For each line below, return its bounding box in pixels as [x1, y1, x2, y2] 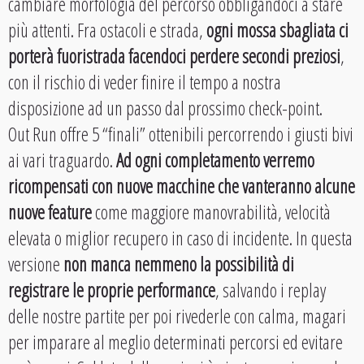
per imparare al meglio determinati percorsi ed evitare [8, 328, 343, 355]
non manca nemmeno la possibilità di [63, 250, 294, 277]
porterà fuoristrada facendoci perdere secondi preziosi [8, 42, 340, 69]
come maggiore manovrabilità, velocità [92, 198, 331, 225]
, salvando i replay [215, 276, 326, 303]
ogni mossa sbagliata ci [206, 16, 349, 43]
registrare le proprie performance [8, 276, 215, 303]
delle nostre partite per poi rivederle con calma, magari [8, 302, 346, 329]
